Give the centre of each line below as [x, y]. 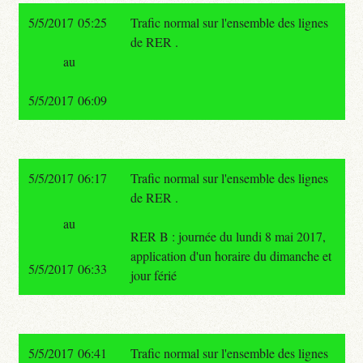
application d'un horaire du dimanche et [231, 255]
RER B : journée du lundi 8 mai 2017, [228, 236]
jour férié [153, 275]
